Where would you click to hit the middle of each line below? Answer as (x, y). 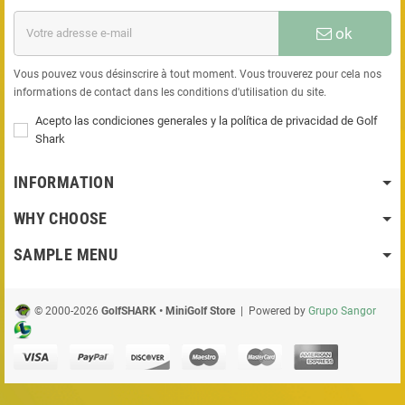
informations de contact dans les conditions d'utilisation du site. (170, 92)
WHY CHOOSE (61, 218)
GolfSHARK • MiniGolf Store (168, 311)
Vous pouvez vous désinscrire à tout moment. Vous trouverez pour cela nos (198, 74)
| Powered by (272, 311)
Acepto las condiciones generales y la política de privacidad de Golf (207, 120)
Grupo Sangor (342, 311)
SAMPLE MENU (66, 254)
